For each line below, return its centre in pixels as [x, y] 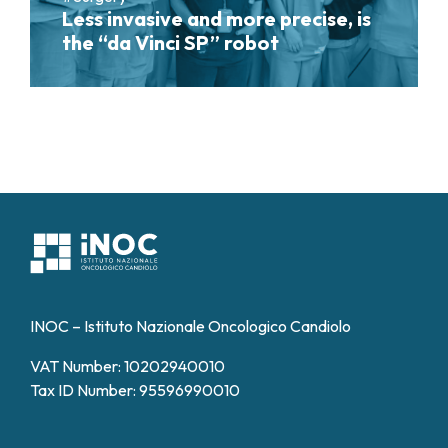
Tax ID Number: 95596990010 [135, 390]
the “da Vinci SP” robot [170, 43]
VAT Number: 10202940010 [127, 366]
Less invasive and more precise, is [216, 19]
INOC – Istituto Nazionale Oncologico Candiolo [190, 326]
